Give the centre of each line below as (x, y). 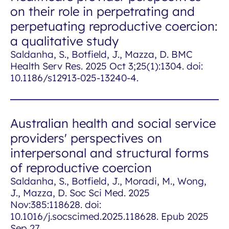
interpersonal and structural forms (110, 153)
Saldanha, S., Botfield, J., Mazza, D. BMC (101, 54)
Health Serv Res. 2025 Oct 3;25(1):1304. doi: (107, 66)
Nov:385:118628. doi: (56, 204)
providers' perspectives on (86, 138)
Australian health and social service (113, 123)
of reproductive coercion (81, 168)
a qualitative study (64, 41)
